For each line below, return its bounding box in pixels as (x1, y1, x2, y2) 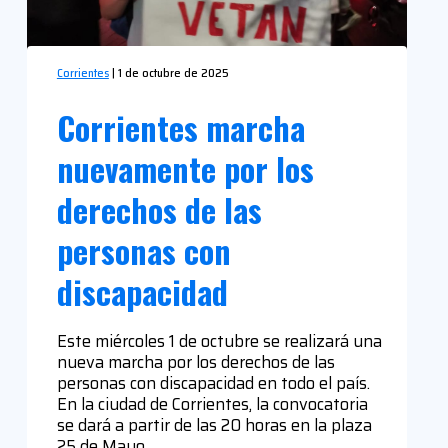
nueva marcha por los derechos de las (56, 348, 335, 375)
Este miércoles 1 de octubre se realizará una (56, 327, 382, 354)
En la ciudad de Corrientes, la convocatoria (56, 390, 368, 417)
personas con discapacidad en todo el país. (56, 369, 370, 396)
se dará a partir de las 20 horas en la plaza (56, 411, 372, 438)
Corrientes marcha (56, 103, 305, 151)
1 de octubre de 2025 (117, 64, 229, 83)
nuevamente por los (56, 144, 314, 192)
